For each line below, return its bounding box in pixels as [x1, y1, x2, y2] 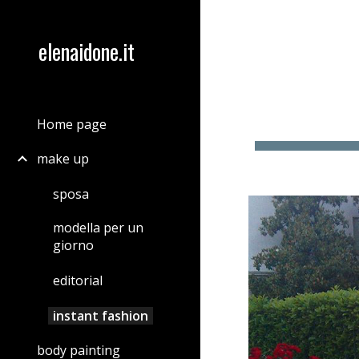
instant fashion [53, 306, 148, 325]
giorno [53, 236, 94, 255]
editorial [53, 271, 103, 289]
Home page [37, 115, 107, 133]
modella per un [53, 219, 143, 237]
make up [37, 150, 89, 168]
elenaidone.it [38, 35, 135, 67]
